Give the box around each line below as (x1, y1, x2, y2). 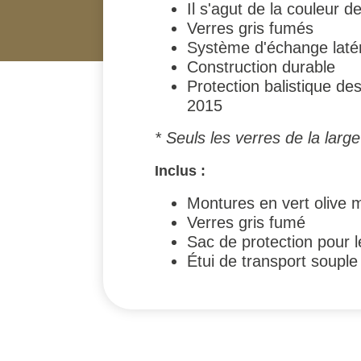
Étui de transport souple (187, 251, 358, 270)
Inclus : (155, 161, 205, 179)
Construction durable (187, 57, 335, 76)
